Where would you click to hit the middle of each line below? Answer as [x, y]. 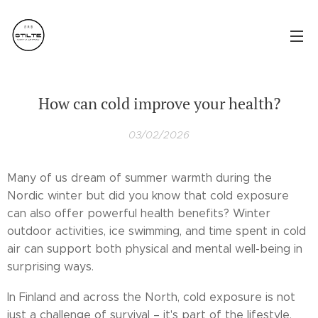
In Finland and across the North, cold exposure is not [151, 297]
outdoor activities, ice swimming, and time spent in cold [157, 231]
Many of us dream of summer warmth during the [139, 178]
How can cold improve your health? [159, 103]
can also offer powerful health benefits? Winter [139, 213]
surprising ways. [50, 267]
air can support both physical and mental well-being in [155, 249]
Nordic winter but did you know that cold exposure [148, 196]
